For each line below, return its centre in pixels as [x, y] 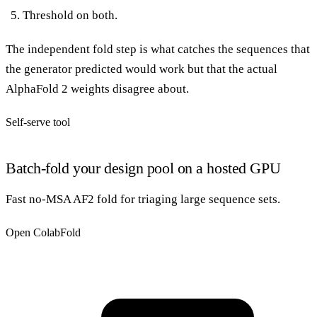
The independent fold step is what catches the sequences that [158, 49]
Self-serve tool [38, 122]
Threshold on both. [70, 15]
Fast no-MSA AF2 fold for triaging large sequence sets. [143, 199]
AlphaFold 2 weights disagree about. [97, 88]
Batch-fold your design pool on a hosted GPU [143, 168]
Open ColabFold [43, 232]
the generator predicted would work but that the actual [142, 69]
